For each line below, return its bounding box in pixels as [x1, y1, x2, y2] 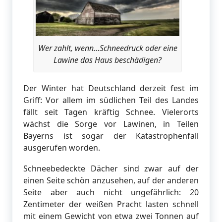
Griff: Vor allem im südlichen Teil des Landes [23, 94, 199, 106]
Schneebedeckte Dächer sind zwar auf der [23, 163, 199, 174]
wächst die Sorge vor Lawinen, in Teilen [23, 118, 199, 129]
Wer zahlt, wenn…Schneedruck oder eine [38, 42, 177, 54]
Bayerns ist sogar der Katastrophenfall [23, 130, 199, 141]
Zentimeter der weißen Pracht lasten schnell [23, 198, 199, 210]
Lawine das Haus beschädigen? [54, 54, 162, 65]
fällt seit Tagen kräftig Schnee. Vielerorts [23, 106, 199, 117]
